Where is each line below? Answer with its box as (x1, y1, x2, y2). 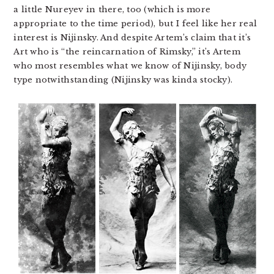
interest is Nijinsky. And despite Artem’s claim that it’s (13, 32, 251, 43)
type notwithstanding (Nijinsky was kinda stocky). (13, 74, 233, 85)
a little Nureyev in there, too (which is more (13, 4, 211, 15)
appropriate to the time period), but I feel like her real (13, 18, 257, 29)
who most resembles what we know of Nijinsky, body (13, 60, 247, 71)
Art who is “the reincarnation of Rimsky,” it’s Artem (13, 46, 240, 57)
